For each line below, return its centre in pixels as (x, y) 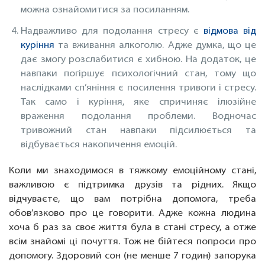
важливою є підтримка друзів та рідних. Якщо (132, 185)
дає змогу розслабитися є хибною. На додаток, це (138, 60)
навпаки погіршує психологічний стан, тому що (138, 74)
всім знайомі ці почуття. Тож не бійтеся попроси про (132, 242)
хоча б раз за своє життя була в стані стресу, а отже (132, 228)
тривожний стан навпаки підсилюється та (138, 131)
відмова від (230, 32)
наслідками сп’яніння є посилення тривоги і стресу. (138, 88)
